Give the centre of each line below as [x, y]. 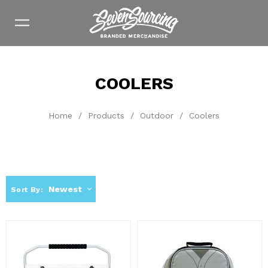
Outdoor [157, 115]
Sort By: [27, 189]
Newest [66, 189]
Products [106, 115]
